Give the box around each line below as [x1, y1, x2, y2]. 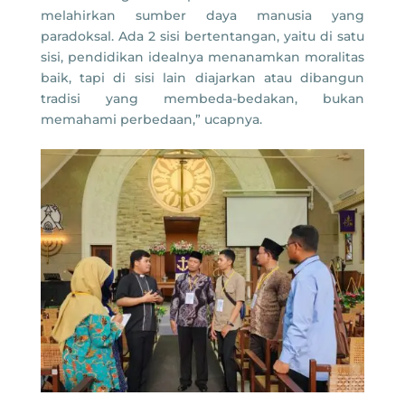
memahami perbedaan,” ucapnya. [40, 111, 262, 128]
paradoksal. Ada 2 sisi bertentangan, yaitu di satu [40, 28, 365, 45]
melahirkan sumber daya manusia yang [40, 7, 365, 24]
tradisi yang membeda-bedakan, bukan [40, 90, 365, 108]
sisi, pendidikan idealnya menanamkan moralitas [40, 49, 365, 66]
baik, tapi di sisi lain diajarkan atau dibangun [40, 70, 365, 87]
